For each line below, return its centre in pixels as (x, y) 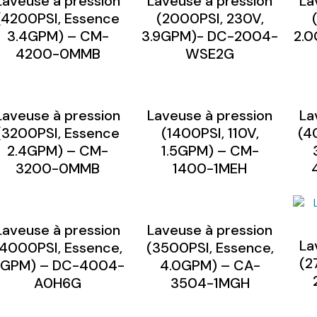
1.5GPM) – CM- (210, 150)
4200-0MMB (58, 53)
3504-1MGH (210, 283)
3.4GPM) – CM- (58, 36)
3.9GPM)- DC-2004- (210, 36)
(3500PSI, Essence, (210, 247)
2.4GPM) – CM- (58, 150)
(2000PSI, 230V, (210, 18)
